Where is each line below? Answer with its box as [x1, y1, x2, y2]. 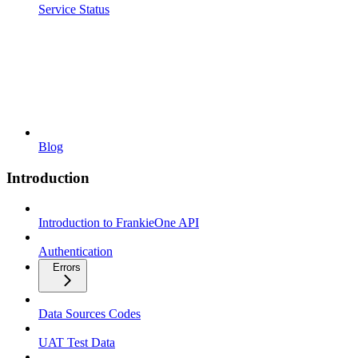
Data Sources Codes [38, 307, 141, 321]
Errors [53, 261, 81, 274]
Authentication [38, 245, 113, 259]
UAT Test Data [38, 336, 115, 350]
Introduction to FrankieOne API [38, 216, 199, 230]
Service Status [38, 2, 109, 16]
